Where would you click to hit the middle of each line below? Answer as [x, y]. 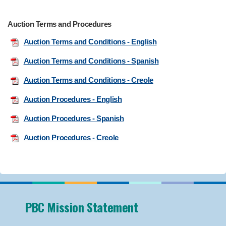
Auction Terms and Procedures [60, 24]
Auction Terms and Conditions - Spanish [91, 61]
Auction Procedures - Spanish [74, 119]
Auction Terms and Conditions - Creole [88, 80]
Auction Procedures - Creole [71, 138]
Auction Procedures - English [73, 99]
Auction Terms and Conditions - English [90, 42]
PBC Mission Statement [82, 207]
